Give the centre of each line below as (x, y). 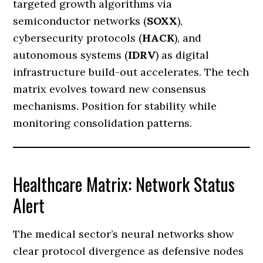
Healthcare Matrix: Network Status (124, 184)
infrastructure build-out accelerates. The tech (131, 72)
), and (188, 38)
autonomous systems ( (71, 55)
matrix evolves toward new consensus (110, 89)
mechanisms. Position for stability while (115, 106)
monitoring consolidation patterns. (103, 123)
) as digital (183, 55)
